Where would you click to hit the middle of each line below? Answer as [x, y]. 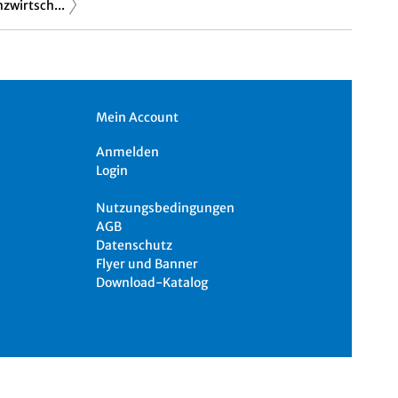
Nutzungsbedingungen [166, 207]
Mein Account [138, 117]
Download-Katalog [152, 282]
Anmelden [128, 151]
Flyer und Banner [147, 263]
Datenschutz [135, 245]
